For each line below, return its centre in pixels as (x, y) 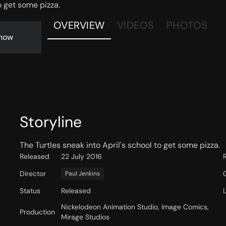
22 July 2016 (81, 157)
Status (30, 191)
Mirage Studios (85, 217)
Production (37, 212)
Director (33, 174)
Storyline (50, 122)
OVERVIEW (79, 25)
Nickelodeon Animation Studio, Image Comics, (135, 207)
